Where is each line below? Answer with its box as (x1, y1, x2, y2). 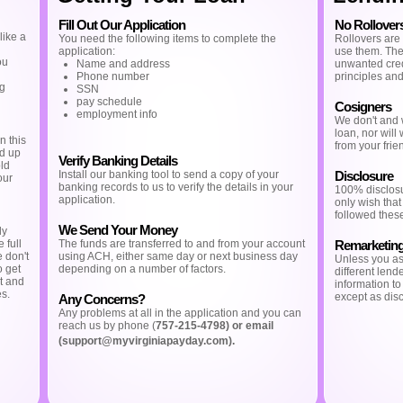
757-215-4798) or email (156, 319, 273, 332)
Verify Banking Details (58, 153, 177, 168)
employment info (76, 108, 157, 121)
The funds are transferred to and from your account (58, 237, 305, 250)
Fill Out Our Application (58, 17, 185, 32)
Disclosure (334, 168, 393, 184)
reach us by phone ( (58, 319, 156, 332)
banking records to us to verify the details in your (58, 181, 293, 193)
